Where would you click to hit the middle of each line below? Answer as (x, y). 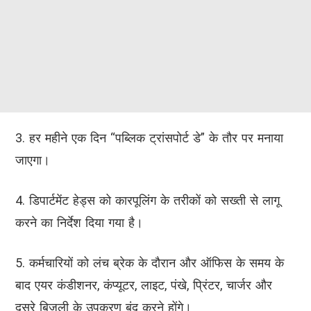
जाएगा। (33, 160)
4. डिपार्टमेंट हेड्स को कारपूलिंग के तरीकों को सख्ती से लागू (148, 201)
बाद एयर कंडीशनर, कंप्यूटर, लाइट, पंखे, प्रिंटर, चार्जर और (144, 285)
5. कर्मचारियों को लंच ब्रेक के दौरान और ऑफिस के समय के (150, 263)
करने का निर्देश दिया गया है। (79, 223)
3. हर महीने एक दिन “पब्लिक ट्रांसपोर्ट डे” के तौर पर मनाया (149, 138)
